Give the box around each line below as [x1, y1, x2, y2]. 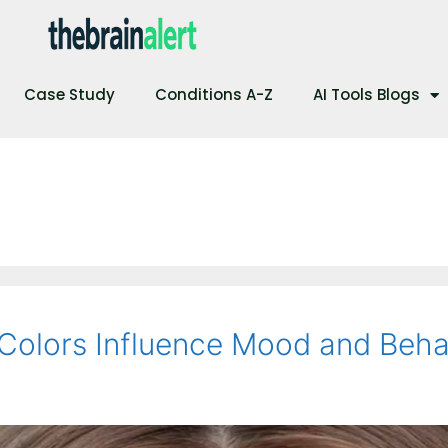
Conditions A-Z [154, 84, 273, 106]
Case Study [23, 84, 115, 106]
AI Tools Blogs [312, 84, 420, 106]
